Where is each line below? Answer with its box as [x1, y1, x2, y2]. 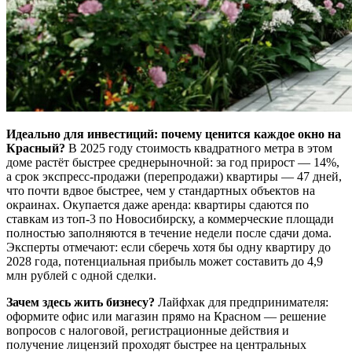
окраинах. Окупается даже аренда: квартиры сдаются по [6, 198, 309, 212]
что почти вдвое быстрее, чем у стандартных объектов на [6, 184, 315, 198]
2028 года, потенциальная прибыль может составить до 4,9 [6, 255, 323, 269]
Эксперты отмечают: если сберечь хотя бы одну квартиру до [6, 240, 331, 255]
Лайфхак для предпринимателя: [155, 295, 328, 310]
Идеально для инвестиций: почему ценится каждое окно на [6, 127, 341, 141]
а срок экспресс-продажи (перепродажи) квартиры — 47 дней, [6, 170, 342, 184]
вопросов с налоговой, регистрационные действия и [6, 324, 289, 338]
